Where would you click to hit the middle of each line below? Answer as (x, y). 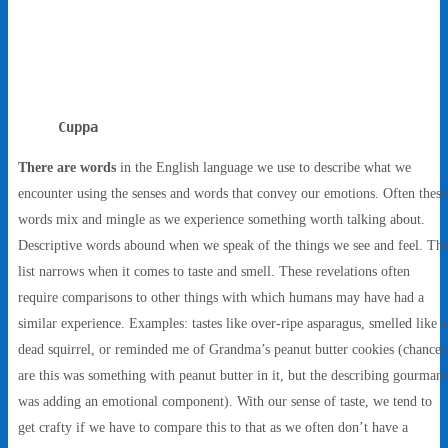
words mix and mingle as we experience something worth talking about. (221, 219)
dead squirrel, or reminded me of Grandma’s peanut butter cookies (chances (232, 349)
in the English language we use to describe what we (263, 167)
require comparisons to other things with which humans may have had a (221, 297)
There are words (67, 167)
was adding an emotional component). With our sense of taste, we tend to (225, 401)
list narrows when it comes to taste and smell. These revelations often (214, 271)
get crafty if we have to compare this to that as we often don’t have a (213, 427)
